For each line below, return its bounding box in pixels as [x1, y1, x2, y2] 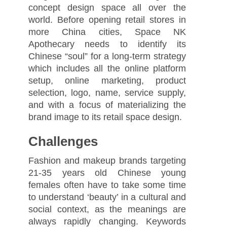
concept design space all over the [28, 2, 186, 13]
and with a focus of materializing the [28, 99, 186, 110]
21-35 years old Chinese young [28, 167, 186, 178]
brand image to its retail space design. [28, 111, 182, 122]
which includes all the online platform [28, 63, 186, 73]
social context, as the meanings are [28, 204, 186, 214]
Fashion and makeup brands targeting [28, 155, 186, 166]
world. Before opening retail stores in [28, 14, 186, 25]
